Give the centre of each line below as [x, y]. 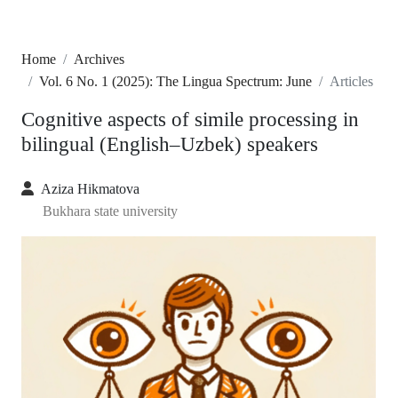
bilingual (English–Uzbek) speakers [170, 144]
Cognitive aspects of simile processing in [190, 119]
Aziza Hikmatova [90, 189]
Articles [351, 82]
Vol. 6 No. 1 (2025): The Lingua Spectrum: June [175, 82]
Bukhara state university [110, 211]
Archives [99, 60]
